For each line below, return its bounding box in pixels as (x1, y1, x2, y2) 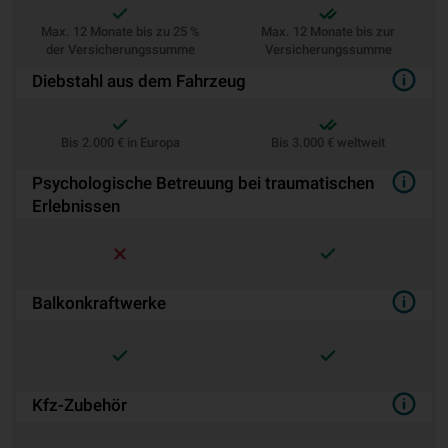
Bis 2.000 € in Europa (60, 135, 180, 150)
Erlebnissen (32, 196, 120, 216)
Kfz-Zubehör (32, 395, 127, 415)
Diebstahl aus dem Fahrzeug (32, 71, 246, 91)
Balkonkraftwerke (32, 293, 166, 313)
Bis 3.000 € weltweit (271, 135, 385, 150)
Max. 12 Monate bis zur (261, 24, 395, 39)
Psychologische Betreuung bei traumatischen (32, 173, 374, 193)
